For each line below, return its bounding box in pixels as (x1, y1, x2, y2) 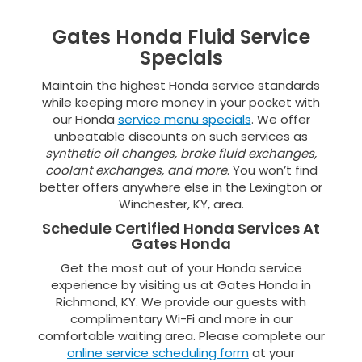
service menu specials (117, 111, 251, 128)
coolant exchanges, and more (44, 162, 227, 179)
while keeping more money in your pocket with (42, 94, 320, 111)
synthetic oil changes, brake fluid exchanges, (45, 145, 317, 162)
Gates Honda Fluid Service (52, 23, 310, 50)
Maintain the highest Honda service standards (42, 77, 320, 94)
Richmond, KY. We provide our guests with (56, 293, 306, 310)
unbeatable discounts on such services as (54, 128, 308, 145)
